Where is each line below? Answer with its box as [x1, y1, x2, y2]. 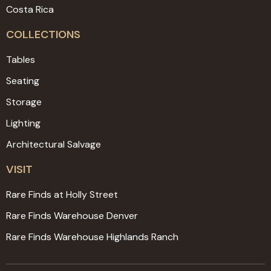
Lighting [6, 117, 41, 130]
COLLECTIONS [6, 27, 80, 42]
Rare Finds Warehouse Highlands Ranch [6, 230, 178, 244]
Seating [6, 74, 39, 88]
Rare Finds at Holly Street [6, 188, 118, 201]
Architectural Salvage [6, 138, 101, 151]
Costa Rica [6, 3, 54, 16]
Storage [6, 96, 42, 109]
